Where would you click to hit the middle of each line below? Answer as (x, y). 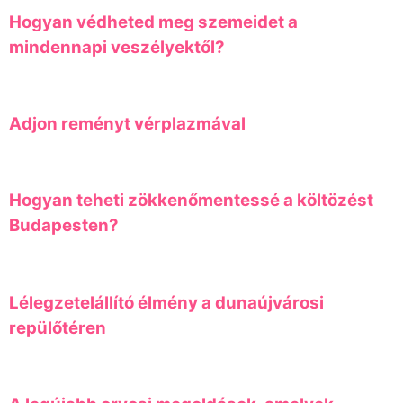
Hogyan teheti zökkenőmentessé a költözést (191, 201)
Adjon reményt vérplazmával (127, 123)
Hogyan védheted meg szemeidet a (153, 22)
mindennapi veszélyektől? (117, 47)
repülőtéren (58, 327)
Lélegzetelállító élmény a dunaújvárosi (166, 302)
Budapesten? (64, 226)
